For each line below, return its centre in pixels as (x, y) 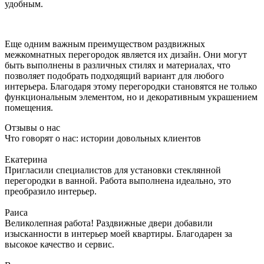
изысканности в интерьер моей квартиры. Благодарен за (118, 233)
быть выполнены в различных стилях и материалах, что (118, 65)
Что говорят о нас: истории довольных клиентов (103, 138)
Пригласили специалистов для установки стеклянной (113, 170)
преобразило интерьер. (51, 191)
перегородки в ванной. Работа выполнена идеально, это (118, 180)
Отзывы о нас (32, 127)
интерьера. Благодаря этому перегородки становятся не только (131, 86)
